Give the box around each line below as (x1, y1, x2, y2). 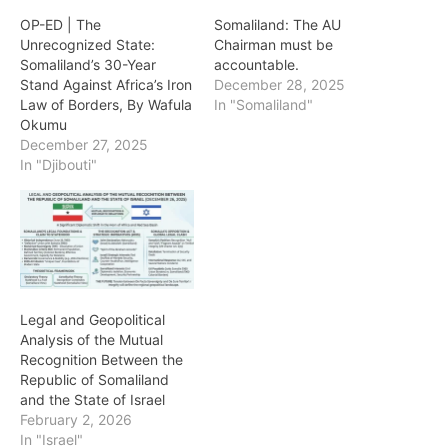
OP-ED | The (20, 16, 101, 33)
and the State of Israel (20, 391, 165, 409)
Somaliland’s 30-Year (20, 56, 156, 73)
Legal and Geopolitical (20, 311, 165, 329)
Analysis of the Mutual (20, 331, 163, 349)
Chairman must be (214, 36, 333, 53)
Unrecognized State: (20, 36, 155, 53)
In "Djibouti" (20, 156, 97, 173)
